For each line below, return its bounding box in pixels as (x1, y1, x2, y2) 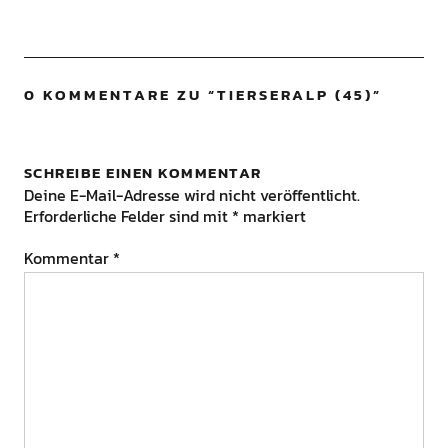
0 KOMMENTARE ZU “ (23, 83, 217, 107)
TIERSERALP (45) (216, 83, 373, 107)
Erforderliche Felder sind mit (23, 204, 232, 229)
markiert (238, 204, 306, 229)
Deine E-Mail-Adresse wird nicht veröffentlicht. (23, 183, 360, 208)
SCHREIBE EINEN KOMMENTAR (23, 161, 262, 185)
